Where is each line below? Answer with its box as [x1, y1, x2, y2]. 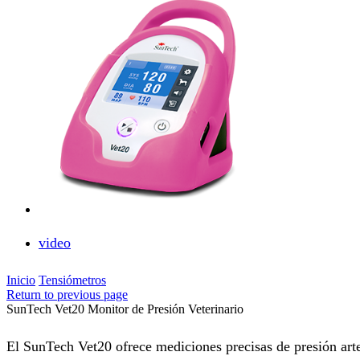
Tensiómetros [39, 273, 106, 288]
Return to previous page [6, 288, 128, 302]
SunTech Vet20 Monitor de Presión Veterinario [6, 302, 243, 317]
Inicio [6, 273, 35, 288]
